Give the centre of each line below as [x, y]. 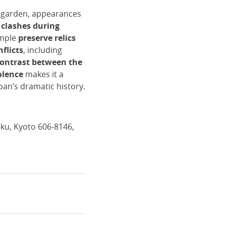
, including [42, 50]
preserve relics [47, 38]
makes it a [44, 74]
